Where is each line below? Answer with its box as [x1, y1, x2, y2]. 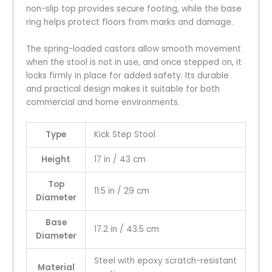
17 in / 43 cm [93, 154, 146, 166]
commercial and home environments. [26, 96, 180, 108]
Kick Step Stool [93, 129, 155, 141]
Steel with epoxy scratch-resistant [93, 255, 237, 267]
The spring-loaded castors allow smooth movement [26, 42, 241, 55]
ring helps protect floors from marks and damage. [26, 16, 233, 28]
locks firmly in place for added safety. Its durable [26, 69, 229, 81]
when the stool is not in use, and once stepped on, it [26, 56, 242, 68]
